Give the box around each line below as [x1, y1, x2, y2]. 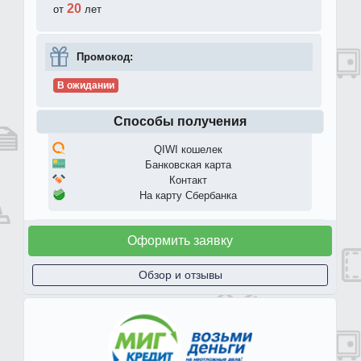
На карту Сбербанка [139, 189, 237, 202]
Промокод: [77, 50, 133, 63]
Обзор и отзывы [138, 268, 222, 282]
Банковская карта [145, 159, 231, 172]
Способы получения [114, 114, 247, 129]
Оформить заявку [127, 234, 233, 248]
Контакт [169, 174, 207, 187]
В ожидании [56, 80, 114, 92]
